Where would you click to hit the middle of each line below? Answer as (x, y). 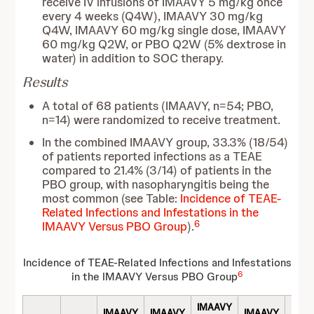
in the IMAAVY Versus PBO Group (155, 277)
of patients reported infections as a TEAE (152, 156)
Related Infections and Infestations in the (151, 212)
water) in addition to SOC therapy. (133, 58)
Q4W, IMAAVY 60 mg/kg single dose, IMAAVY (164, 30)
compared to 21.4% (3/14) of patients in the (157, 170)
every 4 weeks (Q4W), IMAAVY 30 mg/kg (153, 16)
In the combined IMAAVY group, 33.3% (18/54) (165, 142)
